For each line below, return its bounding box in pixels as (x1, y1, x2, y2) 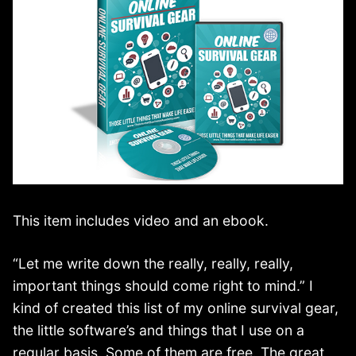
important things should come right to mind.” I (13, 277, 313, 294)
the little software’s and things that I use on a (13, 321, 304, 339)
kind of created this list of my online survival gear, (13, 299, 339, 316)
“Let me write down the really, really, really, (13, 254, 293, 272)
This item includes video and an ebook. (13, 211, 269, 229)
